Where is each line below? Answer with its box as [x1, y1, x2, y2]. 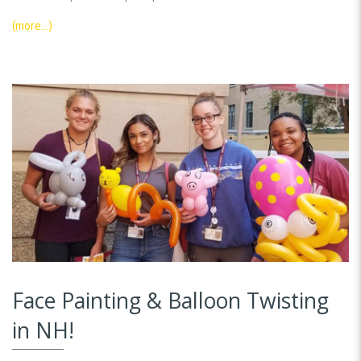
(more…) [12, 19, 52, 32]
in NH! [12, 315, 74, 345]
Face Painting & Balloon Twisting [12, 285, 329, 315]
